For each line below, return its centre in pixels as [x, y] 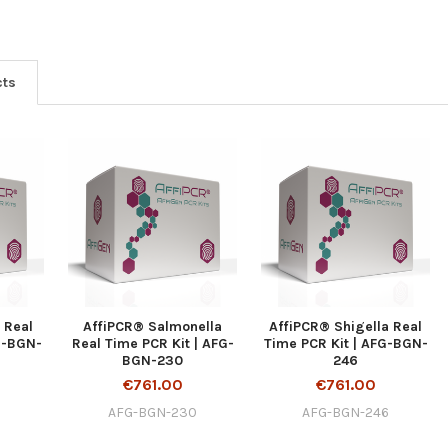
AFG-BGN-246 [346, 412]
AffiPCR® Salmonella [153, 326]
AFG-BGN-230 [153, 412]
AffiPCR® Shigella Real [346, 326]
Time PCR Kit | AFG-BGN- [345, 343]
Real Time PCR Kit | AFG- [152, 343]
